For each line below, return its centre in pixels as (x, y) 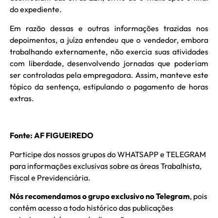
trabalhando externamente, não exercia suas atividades (109, 51)
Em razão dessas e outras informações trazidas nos (109, 28)
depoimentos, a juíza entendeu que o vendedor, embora (109, 40)
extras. (23, 98)
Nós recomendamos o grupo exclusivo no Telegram (100, 196)
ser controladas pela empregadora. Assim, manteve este (109, 75)
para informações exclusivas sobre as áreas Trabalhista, (106, 166)
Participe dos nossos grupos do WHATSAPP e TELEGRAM (108, 154)
